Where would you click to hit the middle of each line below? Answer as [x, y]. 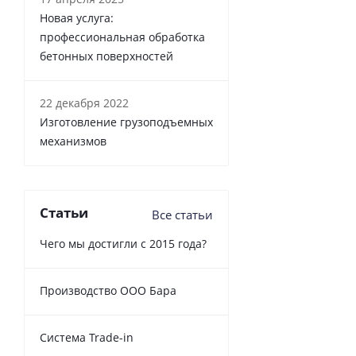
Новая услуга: [77, 18]
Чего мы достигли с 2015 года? [123, 244]
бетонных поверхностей [106, 56]
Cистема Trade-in [87, 337]
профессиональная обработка [122, 37]
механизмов [73, 141]
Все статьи [182, 215]
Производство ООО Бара [108, 290]
